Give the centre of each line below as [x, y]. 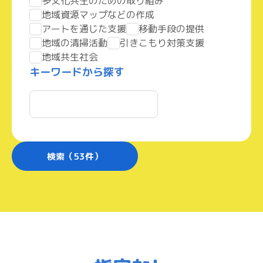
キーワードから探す [77, 72]
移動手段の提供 [171, 29]
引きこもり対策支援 [162, 43]
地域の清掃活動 [75, 43]
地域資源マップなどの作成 [98, 15]
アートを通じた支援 [84, 29]
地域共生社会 [70, 57]
